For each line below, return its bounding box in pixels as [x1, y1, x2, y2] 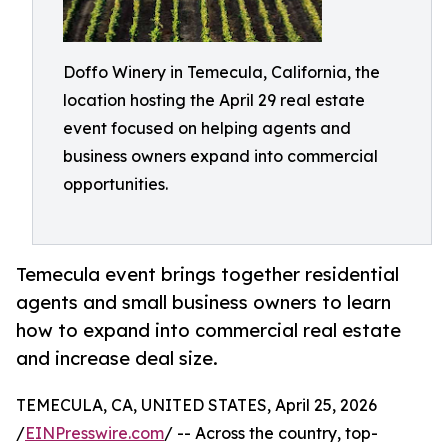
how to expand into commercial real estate [16, 319, 401, 342]
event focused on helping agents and [63, 118, 351, 138]
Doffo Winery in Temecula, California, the [63, 62, 380, 82]
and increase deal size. [16, 347, 218, 370]
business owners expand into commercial [63, 146, 378, 166]
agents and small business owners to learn [16, 291, 391, 314]
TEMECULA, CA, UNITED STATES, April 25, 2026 [16, 395, 377, 416]
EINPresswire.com [25, 423, 164, 444]
